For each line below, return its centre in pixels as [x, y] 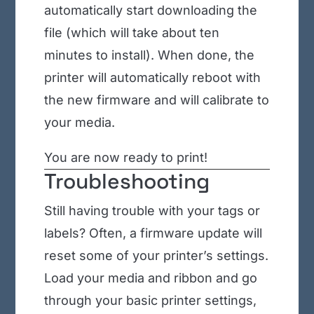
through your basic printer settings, [150, 301]
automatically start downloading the [150, 11]
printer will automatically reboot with [152, 78]
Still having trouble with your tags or [152, 211]
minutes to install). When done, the [149, 55]
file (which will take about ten [131, 33]
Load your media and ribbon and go [150, 278]
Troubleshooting [127, 182]
